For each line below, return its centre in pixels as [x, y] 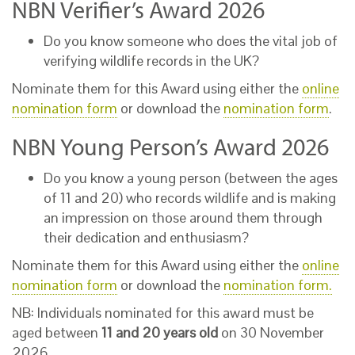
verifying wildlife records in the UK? [151, 61]
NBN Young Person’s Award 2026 [170, 147]
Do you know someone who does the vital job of [191, 41]
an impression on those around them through [183, 218]
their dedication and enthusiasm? [146, 237]
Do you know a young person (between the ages [191, 178]
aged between [57, 332]
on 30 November [271, 332]
